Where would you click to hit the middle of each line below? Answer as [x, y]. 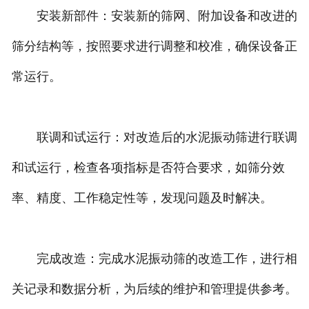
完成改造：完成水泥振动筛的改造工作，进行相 [154, 259]
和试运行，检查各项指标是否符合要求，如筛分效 [148, 168]
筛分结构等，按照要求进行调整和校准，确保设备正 [154, 47]
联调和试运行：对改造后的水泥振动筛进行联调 [154, 138]
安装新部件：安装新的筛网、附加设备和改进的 [154, 16]
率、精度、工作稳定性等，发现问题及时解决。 [142, 198]
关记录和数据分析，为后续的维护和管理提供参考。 [154, 289]
